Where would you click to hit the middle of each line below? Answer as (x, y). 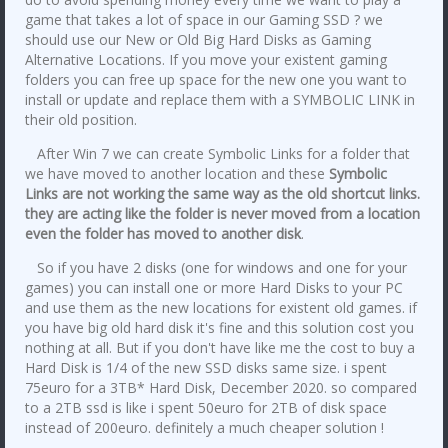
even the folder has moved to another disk (163, 234)
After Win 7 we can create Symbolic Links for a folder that (217, 154)
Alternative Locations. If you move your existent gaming (206, 60)
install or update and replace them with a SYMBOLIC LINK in (220, 100)
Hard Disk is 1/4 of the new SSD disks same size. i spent (206, 368)
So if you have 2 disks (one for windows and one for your (216, 268)
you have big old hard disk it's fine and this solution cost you (219, 328)
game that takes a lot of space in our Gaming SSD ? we (204, 20)
